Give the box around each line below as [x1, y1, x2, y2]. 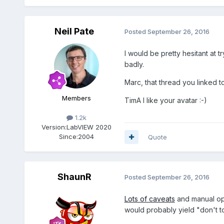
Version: [41, 122, 66, 131]
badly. [124, 59, 144, 68]
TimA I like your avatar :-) [124, 95, 207, 104]
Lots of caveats [124, 194, 175, 203]
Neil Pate [54, 25, 94, 36]
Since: [58, 132, 78, 140]
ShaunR [57, 171, 91, 182]
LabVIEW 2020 [66, 122, 111, 131]
